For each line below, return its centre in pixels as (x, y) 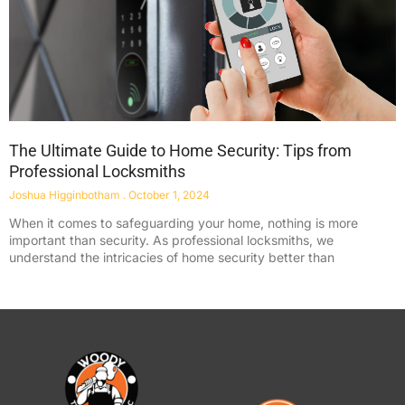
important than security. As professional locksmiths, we (171, 240)
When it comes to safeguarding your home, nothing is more (184, 223)
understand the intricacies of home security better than (172, 258)
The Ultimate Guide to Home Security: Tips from (180, 151)
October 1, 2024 (168, 195)
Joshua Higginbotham (66, 195)
